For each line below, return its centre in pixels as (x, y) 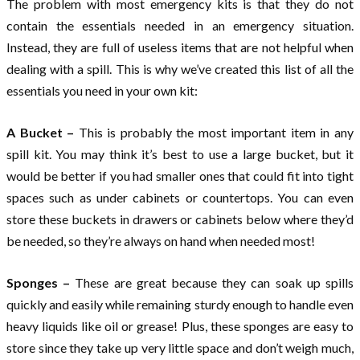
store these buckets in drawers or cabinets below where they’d (180, 219)
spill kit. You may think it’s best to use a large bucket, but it (180, 153)
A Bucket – (43, 132)
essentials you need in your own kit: (102, 90)
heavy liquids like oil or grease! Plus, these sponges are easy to (180, 325)
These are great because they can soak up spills (215, 282)
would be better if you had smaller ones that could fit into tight (180, 175)
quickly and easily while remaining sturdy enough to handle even (180, 304)
